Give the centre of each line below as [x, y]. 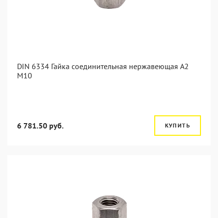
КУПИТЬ [177, 125]
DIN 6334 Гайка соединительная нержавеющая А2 [103, 66]
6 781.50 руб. [40, 126]
